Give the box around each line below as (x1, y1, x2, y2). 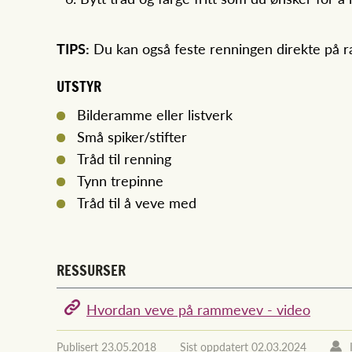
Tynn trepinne (77, 170, 163, 191)
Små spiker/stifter (77, 126, 187, 147)
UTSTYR (57, 76, 101, 97)
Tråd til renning (77, 148, 171, 169)
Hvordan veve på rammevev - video (86, 299, 310, 320)
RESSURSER (57, 260, 126, 281)
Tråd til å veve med (77, 192, 196, 213)
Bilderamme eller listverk (77, 104, 233, 125)
